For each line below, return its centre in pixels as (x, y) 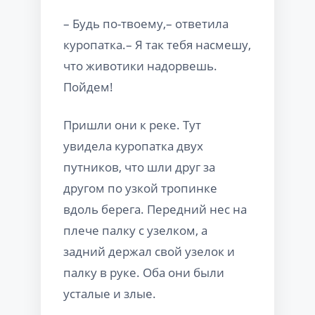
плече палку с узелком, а (135, 230)
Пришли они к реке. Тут (132, 124)
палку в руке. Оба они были (144, 272)
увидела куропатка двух (133, 146)
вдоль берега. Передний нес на (155, 209)
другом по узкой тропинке (140, 188)
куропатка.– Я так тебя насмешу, (157, 44)
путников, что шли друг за (139, 167)
